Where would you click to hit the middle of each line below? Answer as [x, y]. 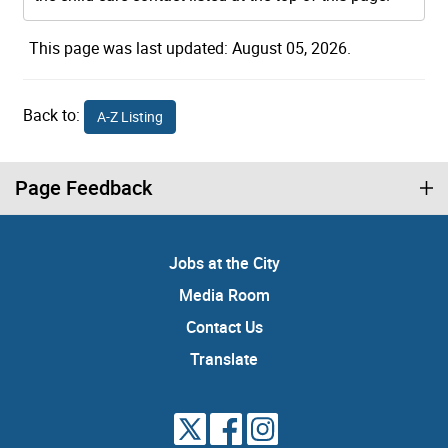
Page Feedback [83, 187]
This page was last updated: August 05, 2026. [190, 47]
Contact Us [224, 326]
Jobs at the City [224, 262]
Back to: [53, 114]
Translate [224, 358]
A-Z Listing [130, 116]
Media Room [224, 294]
